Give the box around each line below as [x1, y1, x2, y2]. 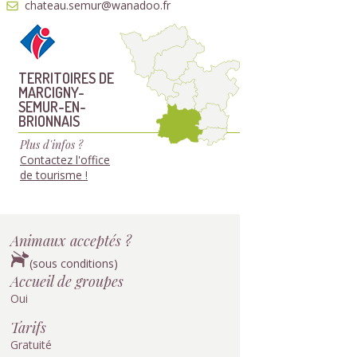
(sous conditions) [29, 256, 118, 271]
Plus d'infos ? [20, 137, 83, 152]
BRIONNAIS [18, 112, 80, 130]
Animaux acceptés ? [10, 230, 131, 250]
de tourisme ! [20, 167, 88, 182]
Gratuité [10, 337, 52, 352]
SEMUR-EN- [18, 97, 86, 116]
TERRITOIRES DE [18, 69, 114, 87]
